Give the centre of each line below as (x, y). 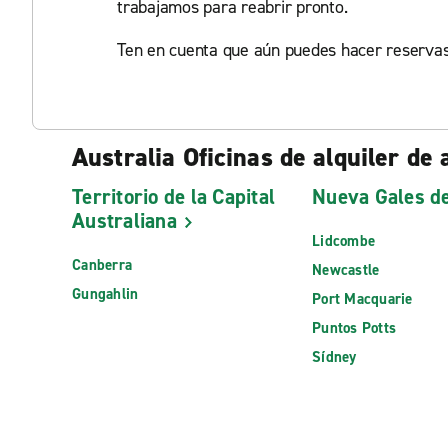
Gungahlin (105, 294)
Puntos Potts (354, 328)
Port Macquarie (362, 299)
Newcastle (346, 270)
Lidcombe (343, 241)
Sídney (334, 357)
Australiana (124, 221)
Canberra (102, 265)
